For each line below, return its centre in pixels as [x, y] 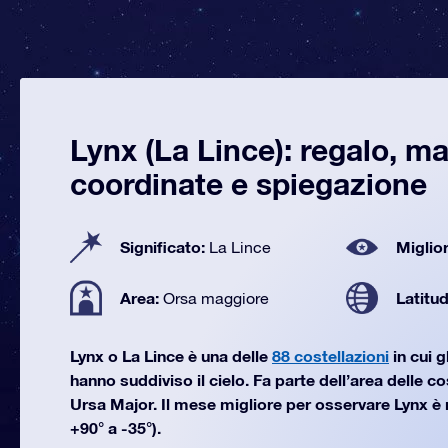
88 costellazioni [330, 355]
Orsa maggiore [216, 298]
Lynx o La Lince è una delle [171, 355]
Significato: [164, 246]
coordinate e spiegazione [248, 184]
